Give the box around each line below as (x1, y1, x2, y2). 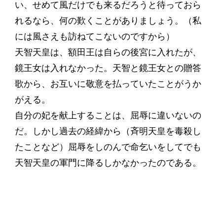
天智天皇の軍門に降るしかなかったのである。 (14, 157, 201, 168)
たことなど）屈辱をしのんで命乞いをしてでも (14, 142, 201, 152)
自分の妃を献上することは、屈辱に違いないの (14, 110, 201, 121)
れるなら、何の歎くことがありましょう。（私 (14, 15, 201, 26)
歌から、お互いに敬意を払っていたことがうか (14, 78, 201, 89)
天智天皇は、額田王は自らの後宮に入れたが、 (14, 47, 201, 58)
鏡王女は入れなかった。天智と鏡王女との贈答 (14, 63, 201, 74)
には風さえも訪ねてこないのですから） (14, 31, 175, 42)
